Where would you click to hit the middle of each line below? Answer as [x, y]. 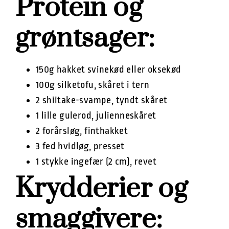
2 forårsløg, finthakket [82, 131]
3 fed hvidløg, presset [80, 146]
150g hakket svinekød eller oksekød [109, 69]
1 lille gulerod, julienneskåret [96, 115]
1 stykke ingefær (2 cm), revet [96, 161]
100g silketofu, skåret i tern [93, 85]
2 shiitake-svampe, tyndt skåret [102, 100]
